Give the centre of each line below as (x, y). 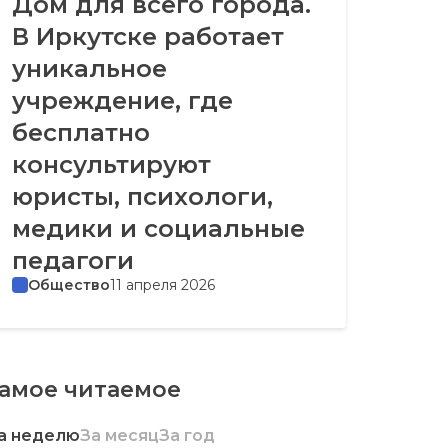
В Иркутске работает (148, 36)
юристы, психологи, (142, 196)
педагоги (73, 260)
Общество (69, 284)
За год (187, 435)
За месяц (119, 435)
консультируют (111, 164)
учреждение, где (122, 100)
